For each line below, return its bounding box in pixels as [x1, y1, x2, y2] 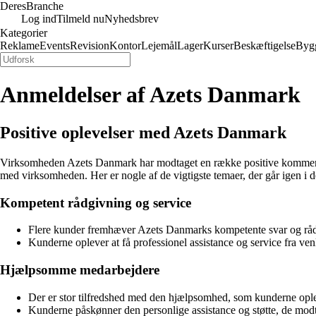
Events [39, 39, 70, 51]
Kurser [203, 39, 233, 51]
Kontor [109, 39, 141, 51]
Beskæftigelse [233, 39, 296, 51]
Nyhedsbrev [104, 13, 159, 25]
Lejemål [141, 39, 177, 51]
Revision [70, 39, 109, 51]
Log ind [21, 13, 56, 25]
